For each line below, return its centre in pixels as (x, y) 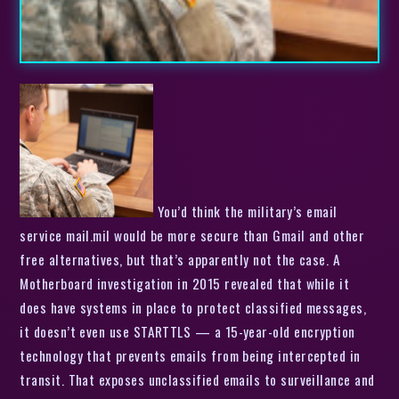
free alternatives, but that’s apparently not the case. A (180, 259)
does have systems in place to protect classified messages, (193, 307)
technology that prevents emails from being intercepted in (190, 355)
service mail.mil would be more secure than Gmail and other (192, 235)
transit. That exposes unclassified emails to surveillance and (197, 379)
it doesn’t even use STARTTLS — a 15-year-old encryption (187, 331)
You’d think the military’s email (245, 211)
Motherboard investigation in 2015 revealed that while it (185, 283)
